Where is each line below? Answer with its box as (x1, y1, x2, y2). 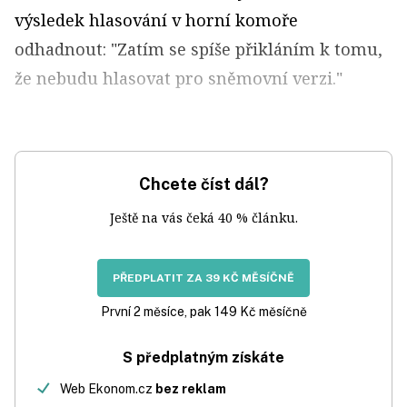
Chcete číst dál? (138, 174, 269, 194)
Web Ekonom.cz (60, 382, 155, 397)
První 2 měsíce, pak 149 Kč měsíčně (100, 304, 307, 320)
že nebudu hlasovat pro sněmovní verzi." (15, 67, 342, 90)
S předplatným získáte (123, 349, 284, 367)
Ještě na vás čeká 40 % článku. (109, 209, 298, 227)
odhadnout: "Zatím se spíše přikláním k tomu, (15, 38, 382, 61)
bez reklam (155, 382, 226, 397)
